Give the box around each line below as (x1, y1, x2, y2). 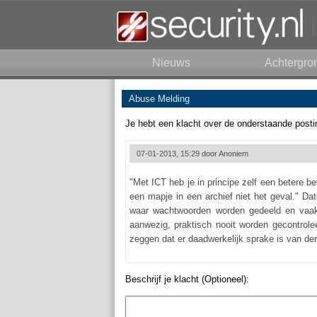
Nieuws (152, 57, 190, 69)
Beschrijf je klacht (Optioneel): (125, 274, 249, 284)
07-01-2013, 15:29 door (137, 149, 219, 158)
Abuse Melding (129, 93, 190, 104)
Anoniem (219, 149, 248, 158)
